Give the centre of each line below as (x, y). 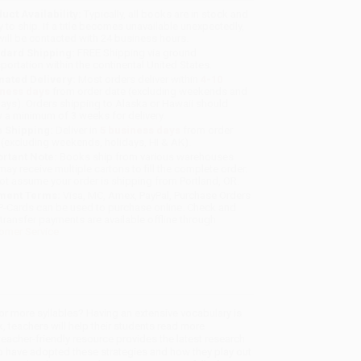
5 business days (141, 131)
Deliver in (77, 131)
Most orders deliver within (139, 80)
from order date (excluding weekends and (149, 92)
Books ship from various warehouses (146, 157)
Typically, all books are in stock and (165, 15)
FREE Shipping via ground (136, 53)
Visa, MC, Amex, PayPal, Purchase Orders (156, 196)
